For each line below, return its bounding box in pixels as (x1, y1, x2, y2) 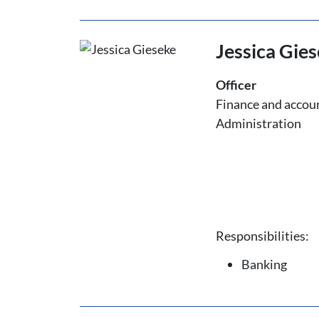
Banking (241, 256, 288, 272)
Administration (216, 115, 302, 131)
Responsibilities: (216, 227, 310, 244)
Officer (216, 77, 257, 93)
